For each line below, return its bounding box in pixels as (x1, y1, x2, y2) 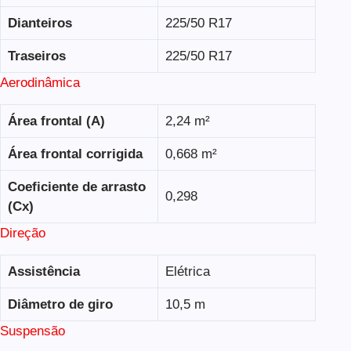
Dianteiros (7, 15, 72, 31)
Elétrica (165, 264, 210, 280)
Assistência (7, 264, 80, 280)
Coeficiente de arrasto (7, 179, 146, 194)
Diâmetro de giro (7, 297, 113, 313)
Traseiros (7, 48, 66, 63)
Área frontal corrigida (7, 146, 143, 161)
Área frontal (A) (7, 113, 105, 128)
